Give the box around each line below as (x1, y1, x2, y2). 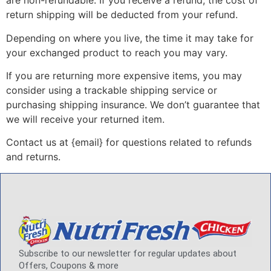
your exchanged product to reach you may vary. (6, 46, 227, 59)
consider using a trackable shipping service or (6, 83, 217, 96)
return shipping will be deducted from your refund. (6, 8, 238, 21)
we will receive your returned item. (6, 113, 165, 125)
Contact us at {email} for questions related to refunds (6, 136, 252, 149)
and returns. (6, 151, 60, 163)
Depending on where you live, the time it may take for (6, 31, 253, 44)
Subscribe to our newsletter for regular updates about (19, 247, 237, 259)
